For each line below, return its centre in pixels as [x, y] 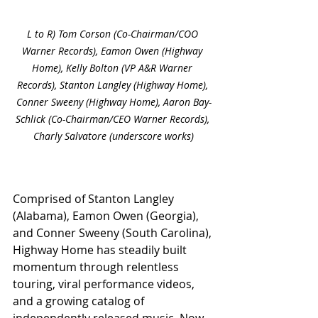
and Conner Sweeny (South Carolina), [114, 233]
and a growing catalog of [80, 301]
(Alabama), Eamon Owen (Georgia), [107, 216]
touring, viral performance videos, [105, 284]
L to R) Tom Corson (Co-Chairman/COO [114, 34]
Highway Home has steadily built [101, 250]
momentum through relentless [97, 267]
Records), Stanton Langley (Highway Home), [114, 85]
